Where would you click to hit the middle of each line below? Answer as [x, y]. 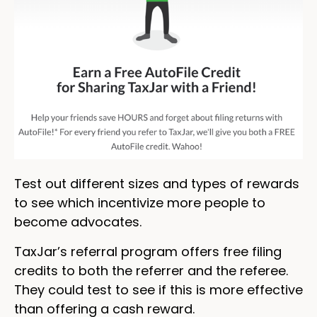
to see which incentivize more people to [140, 203]
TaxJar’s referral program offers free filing [148, 251]
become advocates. [78, 222]
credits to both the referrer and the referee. [151, 270]
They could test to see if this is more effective [158, 289]
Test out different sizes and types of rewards [157, 184]
